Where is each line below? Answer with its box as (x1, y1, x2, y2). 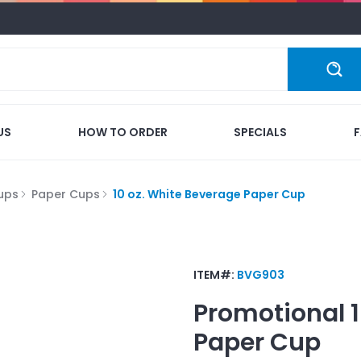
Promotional (193, 296, 345, 330)
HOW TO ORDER (77, 123, 168, 140)
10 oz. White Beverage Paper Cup (113, 185, 305, 202)
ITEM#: (193, 266, 237, 283)
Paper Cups (31, 185, 100, 202)
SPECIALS (234, 123, 288, 140)
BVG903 (237, 266, 284, 283)
